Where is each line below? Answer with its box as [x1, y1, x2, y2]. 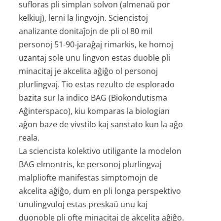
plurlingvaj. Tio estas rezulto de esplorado [19, 79, 175, 90]
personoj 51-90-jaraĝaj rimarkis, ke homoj [19, 39, 174, 50]
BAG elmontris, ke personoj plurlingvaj [19, 159, 162, 170]
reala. [19, 132, 40, 143]
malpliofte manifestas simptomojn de [19, 172, 158, 183]
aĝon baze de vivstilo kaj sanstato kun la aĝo [19, 119, 184, 130]
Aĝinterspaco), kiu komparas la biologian [19, 106, 170, 116]
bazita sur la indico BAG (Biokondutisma [19, 92, 168, 103]
